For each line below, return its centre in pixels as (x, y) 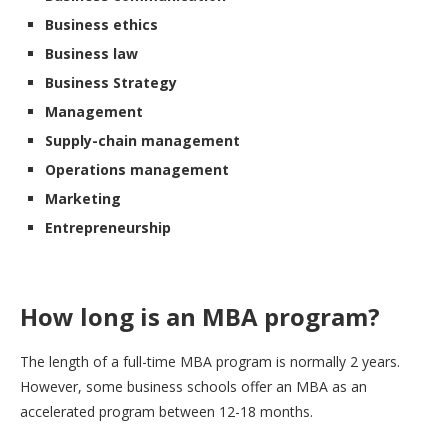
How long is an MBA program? (200, 316)
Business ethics (101, 24)
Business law (91, 53)
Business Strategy (111, 82)
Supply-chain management (142, 140)
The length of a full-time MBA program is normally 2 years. (210, 361)
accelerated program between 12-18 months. (166, 411)
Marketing (83, 198)
